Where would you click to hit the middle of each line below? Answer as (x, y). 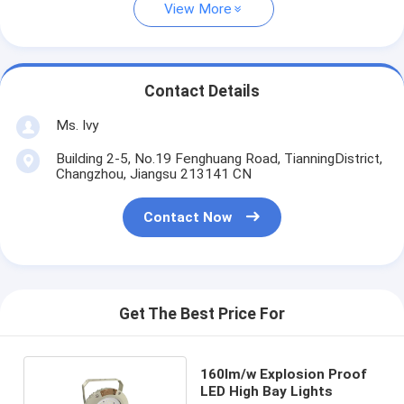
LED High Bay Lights (267, 391)
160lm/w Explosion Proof (284, 374)
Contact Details (202, 92)
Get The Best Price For (202, 314)
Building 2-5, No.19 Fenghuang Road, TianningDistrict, (219, 158)
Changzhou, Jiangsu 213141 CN (153, 174)
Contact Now (188, 218)
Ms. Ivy (77, 125)
